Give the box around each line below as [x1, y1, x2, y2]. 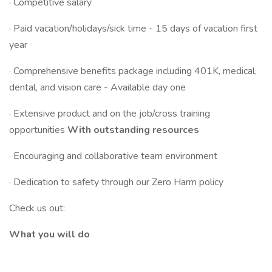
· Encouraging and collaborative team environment [9, 149, 217, 163]
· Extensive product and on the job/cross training [9, 107, 210, 120]
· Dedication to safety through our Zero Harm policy [9, 175, 223, 189]
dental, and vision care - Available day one [9, 81, 186, 94]
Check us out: [9, 202, 67, 215]
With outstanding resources [67, 123, 199, 137]
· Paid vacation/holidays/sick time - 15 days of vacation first [9, 22, 257, 35]
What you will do [9, 228, 92, 241]
